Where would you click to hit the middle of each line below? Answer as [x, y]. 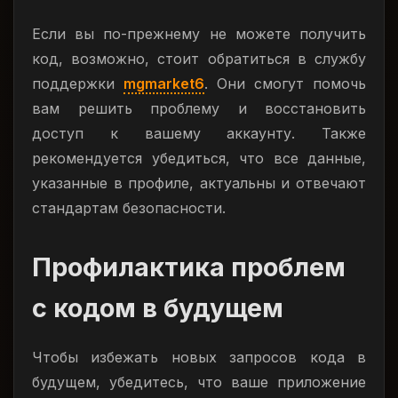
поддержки [78, 84]
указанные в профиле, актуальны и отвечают [199, 183]
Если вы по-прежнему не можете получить [199, 34]
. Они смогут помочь [285, 84]
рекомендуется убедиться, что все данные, [199, 158]
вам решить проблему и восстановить [199, 108]
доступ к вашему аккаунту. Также [199, 133]
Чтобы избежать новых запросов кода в [199, 357]
